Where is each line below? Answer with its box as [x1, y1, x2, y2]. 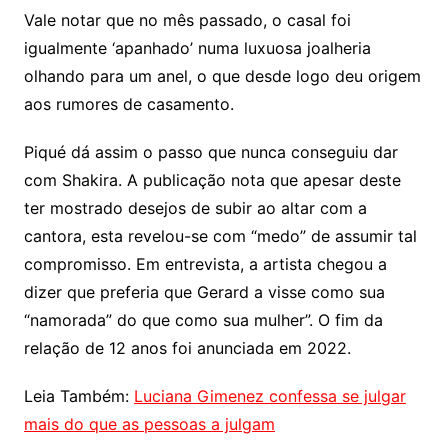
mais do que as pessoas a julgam [23, 414, 275, 435]
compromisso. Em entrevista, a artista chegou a [23, 254, 387, 275]
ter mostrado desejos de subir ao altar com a [23, 198, 367, 219]
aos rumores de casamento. [23, 94, 239, 115]
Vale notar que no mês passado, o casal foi [23, 10, 351, 31]
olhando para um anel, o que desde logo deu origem [23, 66, 421, 87]
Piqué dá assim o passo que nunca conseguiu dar [23, 142, 398, 163]
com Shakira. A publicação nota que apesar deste [23, 170, 401, 191]
